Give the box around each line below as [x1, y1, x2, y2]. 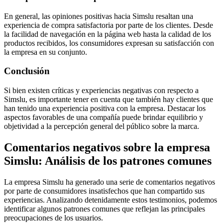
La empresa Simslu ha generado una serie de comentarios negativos [4, 177, 215, 186]
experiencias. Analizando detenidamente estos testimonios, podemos [4, 195, 217, 204]
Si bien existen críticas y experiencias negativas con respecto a [4, 86, 199, 95]
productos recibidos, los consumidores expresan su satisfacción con [4, 38, 214, 47]
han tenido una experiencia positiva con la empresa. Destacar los [4, 104, 206, 112]
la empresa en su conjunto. [4, 47, 87, 56]
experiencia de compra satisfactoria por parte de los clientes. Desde [4, 20, 213, 29]
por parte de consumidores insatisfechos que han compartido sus [4, 186, 205, 195]
